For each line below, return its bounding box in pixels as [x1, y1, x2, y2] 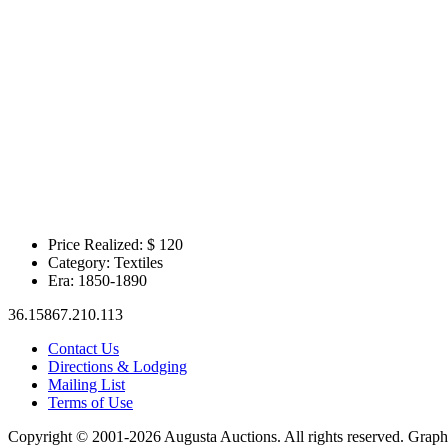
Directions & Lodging [48, 358, 187, 376]
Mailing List [48, 376, 125, 394]
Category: [48, 254, 110, 272]
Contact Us [48, 340, 119, 358]
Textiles [114, 254, 163, 272]
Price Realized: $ [48, 236, 155, 254]
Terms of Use [48, 394, 133, 412]
